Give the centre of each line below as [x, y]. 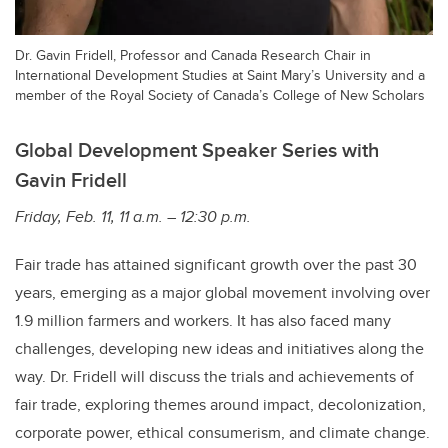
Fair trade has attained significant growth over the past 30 [216, 264]
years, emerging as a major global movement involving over [222, 292]
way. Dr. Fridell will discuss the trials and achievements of [214, 376]
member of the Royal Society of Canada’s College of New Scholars [220, 94]
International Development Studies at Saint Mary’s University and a [220, 74]
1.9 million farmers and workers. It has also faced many [203, 320]
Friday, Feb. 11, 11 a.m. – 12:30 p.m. [133, 216]
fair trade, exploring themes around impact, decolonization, [220, 404]
